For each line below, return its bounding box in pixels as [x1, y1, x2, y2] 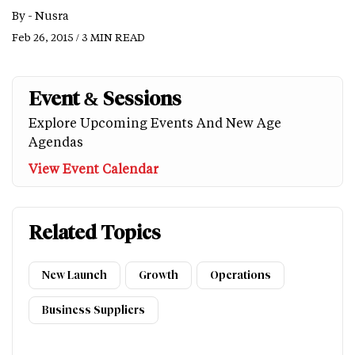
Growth [139, 269, 178, 283]
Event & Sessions [29, 87, 181, 111]
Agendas [29, 133, 83, 151]
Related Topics [29, 221, 161, 245]
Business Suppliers [42, 303, 145, 318]
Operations [210, 269, 271, 283]
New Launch [42, 269, 107, 283]
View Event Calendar [29, 160, 158, 177]
